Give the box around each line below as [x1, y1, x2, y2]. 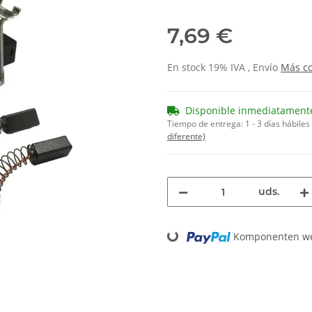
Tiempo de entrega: [167, 118, 245, 130]
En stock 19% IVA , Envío [167, 61, 281, 75]
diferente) [167, 130, 205, 143]
